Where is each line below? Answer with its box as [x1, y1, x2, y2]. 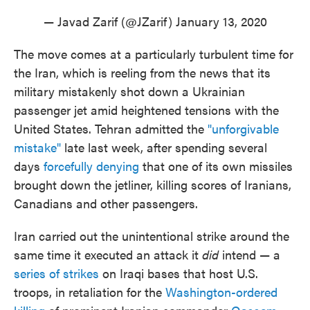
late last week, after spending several [61, 138, 267, 156]
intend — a [219, 246, 280, 264]
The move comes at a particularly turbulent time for [14, 45, 293, 63]
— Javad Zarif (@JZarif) [43, 12, 176, 30]
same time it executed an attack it [14, 246, 202, 264]
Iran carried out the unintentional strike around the [14, 227, 289, 245]
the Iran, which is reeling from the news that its [14, 64, 271, 82]
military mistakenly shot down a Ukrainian [14, 82, 245, 100]
